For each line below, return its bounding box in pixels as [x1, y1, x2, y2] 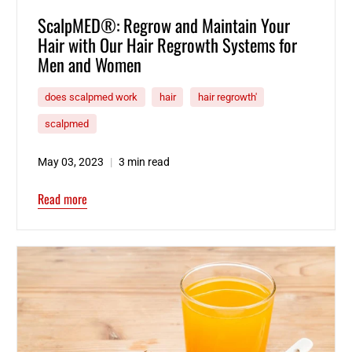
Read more [37, 189, 87, 209]
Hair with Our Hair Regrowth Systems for [37, 31, 297, 57]
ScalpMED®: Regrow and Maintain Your [37, 11, 290, 38]
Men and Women [37, 50, 141, 77]
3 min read [118, 155, 170, 168]
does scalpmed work [45, 91, 138, 104]
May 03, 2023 [37, 155, 104, 168]
